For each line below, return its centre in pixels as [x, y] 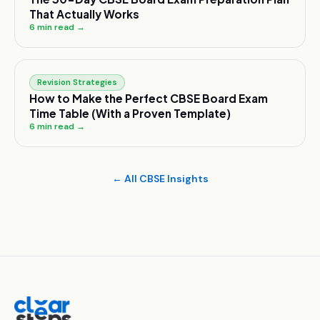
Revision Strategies [77, 82]
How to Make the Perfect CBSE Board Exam [149, 98]
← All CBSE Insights [160, 179]
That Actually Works [84, 14]
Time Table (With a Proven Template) [130, 113]
